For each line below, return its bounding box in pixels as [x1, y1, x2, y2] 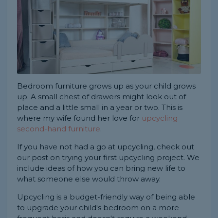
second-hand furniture [17, 124, 100, 134]
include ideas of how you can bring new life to [17, 163, 185, 173]
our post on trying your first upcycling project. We [17, 153, 200, 163]
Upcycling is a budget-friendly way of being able [17, 192, 195, 202]
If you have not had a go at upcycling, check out [17, 142, 194, 152]
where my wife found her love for [17, 113, 142, 123]
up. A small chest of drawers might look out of [17, 92, 186, 102]
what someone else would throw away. [17, 174, 161, 184]
